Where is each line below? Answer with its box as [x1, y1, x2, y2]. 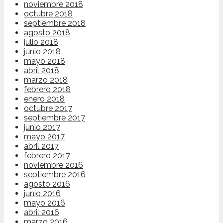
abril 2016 [24, 208, 59, 218]
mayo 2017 [24, 132, 65, 142]
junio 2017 [24, 122, 60, 132]
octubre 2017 [24, 104, 72, 113]
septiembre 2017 [24, 113, 85, 123]
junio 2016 [24, 189, 61, 199]
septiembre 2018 [24, 18, 86, 28]
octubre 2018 [24, 9, 73, 19]
